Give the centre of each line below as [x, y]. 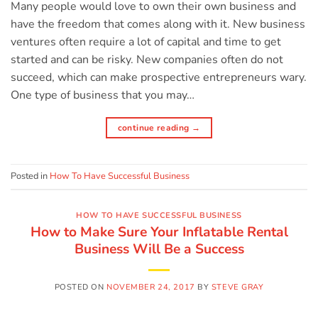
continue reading [154, 127]
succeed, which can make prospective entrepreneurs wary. [159, 77]
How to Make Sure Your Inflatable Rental [159, 232]
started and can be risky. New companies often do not [147, 59]
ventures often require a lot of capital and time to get [146, 42]
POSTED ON [81, 287]
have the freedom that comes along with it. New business [158, 24]
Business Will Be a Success [159, 249]
